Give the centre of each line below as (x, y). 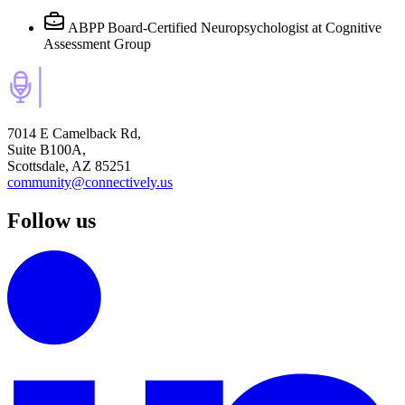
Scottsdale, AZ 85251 (69, 165)
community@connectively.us (90, 182)
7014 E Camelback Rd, (74, 133)
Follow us (52, 220)
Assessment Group (97, 43)
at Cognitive (347, 27)
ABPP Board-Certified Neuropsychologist (188, 27)
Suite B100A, (47, 149)
